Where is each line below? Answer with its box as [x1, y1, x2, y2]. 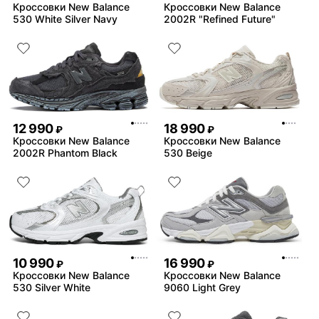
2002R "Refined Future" [164, 12, 276, 25]
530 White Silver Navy [13, 12, 117, 25]
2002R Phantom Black [13, 147, 117, 159]
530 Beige [164, 147, 212, 159]
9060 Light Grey [164, 281, 241, 293]
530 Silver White [13, 281, 90, 293]
